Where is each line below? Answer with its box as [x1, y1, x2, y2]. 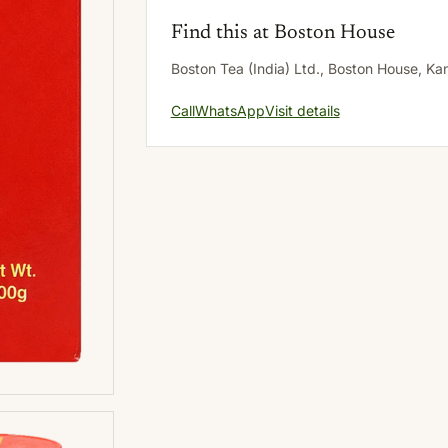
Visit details [264, 102, 340, 119]
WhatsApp [194, 102, 265, 119]
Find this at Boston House [170, 23, 395, 43]
